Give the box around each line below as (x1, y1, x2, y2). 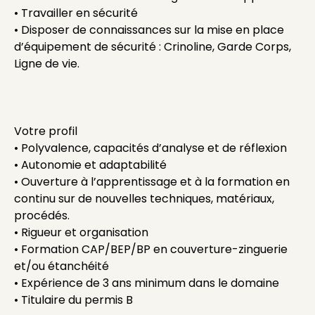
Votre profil (14, 123, 77, 139)
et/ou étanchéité (14, 258, 109, 274)
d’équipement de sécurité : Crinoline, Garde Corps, (14, 39, 291, 55)
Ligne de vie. (14, 56, 79, 72)
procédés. (14, 207, 70, 224)
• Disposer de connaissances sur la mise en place (14, 22, 284, 38)
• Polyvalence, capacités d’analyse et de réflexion (14, 140, 287, 156)
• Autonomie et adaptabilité (14, 157, 167, 173)
